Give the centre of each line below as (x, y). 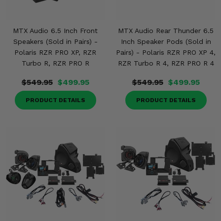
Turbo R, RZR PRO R (55, 63)
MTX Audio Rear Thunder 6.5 (166, 31)
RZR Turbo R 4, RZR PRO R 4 (166, 63)
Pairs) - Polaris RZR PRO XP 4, (166, 52)
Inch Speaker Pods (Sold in (166, 41)
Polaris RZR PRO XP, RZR (55, 52)
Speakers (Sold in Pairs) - (55, 41)
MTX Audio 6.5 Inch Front (55, 31)
